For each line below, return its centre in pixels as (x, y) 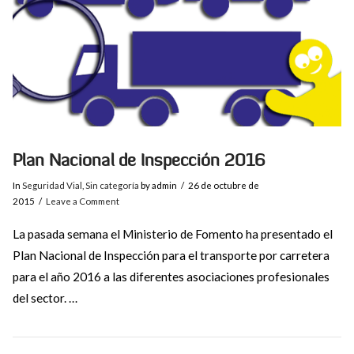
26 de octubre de (224, 186)
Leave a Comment (83, 201)
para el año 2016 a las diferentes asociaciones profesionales (171, 276)
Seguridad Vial (52, 186)
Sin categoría (112, 186)
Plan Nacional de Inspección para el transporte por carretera (171, 255)
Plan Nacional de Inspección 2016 (139, 160)
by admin (158, 186)
